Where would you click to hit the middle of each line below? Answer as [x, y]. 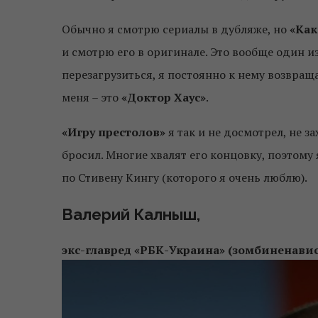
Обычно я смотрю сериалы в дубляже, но [176, 29]
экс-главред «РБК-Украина [141, 250]
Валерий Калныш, [131, 214]
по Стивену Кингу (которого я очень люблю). [185, 177]
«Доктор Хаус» [164, 97]
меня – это [92, 97]
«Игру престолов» [114, 132]
